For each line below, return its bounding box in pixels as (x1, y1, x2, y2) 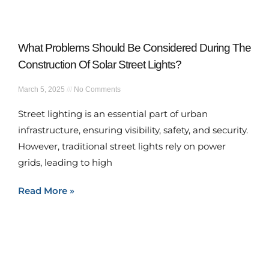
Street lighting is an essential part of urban (18, 108, 208, 119)
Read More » (18, 185, 74, 196)
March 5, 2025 (18, 85, 67, 94)
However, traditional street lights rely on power (18, 141, 226, 152)
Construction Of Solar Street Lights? (18, 58, 181, 71)
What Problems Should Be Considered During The (18, 41, 251, 54)
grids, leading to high (18, 157, 112, 168)
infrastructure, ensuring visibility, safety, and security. (18, 124, 248, 136)
